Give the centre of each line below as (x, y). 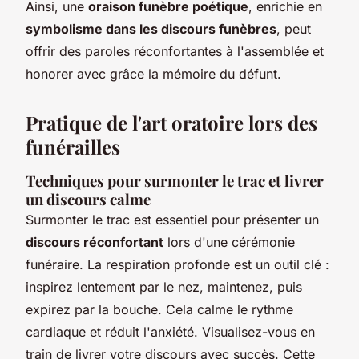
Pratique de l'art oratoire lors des (171, 122)
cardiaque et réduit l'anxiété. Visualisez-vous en (170, 331)
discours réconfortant (95, 242)
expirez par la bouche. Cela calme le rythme (159, 309)
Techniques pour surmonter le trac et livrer (175, 180)
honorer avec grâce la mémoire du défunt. (153, 73)
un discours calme (88, 199)
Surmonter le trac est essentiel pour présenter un (172, 219)
